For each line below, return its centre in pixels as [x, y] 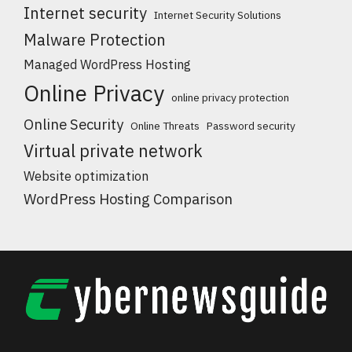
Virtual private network [113, 151]
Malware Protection [95, 40]
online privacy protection [230, 98]
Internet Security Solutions [218, 15]
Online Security [73, 125]
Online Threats [165, 126]
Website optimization [86, 176]
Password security [251, 126]
